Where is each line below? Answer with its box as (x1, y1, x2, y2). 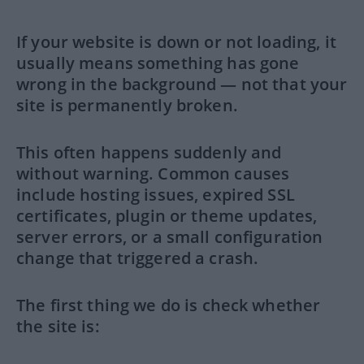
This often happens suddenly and (16, 141, 282, 163)
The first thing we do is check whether (16, 294, 321, 316)
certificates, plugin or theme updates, (16, 205, 318, 227)
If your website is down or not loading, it (16, 31, 336, 53)
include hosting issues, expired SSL (16, 184, 295, 206)
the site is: (16, 315, 100, 337)
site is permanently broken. (16, 94, 238, 116)
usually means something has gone (16, 52, 300, 74)
